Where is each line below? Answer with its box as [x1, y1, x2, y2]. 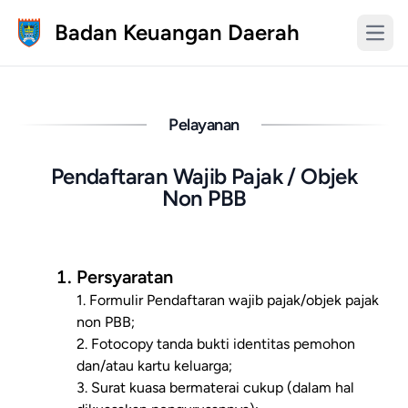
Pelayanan [168, 115, 240, 135]
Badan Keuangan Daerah [55, 19, 300, 46]
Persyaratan [76, 266, 173, 288]
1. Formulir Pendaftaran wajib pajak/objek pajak [76, 291, 379, 309]
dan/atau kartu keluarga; [76, 357, 232, 374]
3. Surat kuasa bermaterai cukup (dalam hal [76, 379, 354, 396]
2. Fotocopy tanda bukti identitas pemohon [76, 335, 355, 352]
